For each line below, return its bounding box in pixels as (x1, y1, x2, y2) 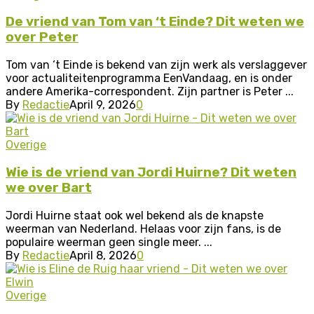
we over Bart (6, 179, 92, 196)
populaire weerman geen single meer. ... (6, 235, 212, 249)
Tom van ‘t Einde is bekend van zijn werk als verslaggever (6, 58, 307, 72)
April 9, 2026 (69, 98, 136, 112)
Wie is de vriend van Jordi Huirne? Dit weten (6, 164, 296, 180)
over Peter (6, 29, 78, 46)
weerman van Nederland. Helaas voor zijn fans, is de (6, 221, 281, 235)
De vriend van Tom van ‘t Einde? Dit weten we (6, 14, 304, 30)
